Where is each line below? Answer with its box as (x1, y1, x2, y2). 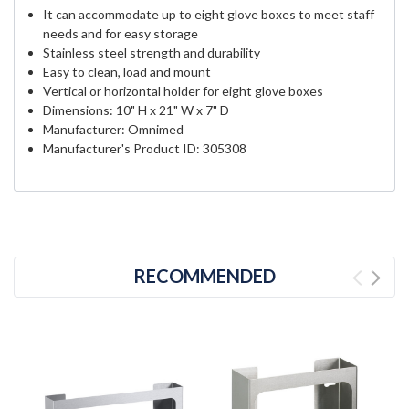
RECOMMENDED (133, 265, 276, 288)
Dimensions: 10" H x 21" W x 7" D (43, 102, 230, 119)
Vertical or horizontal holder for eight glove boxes (43, 83, 324, 100)
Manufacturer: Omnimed (43, 121, 184, 138)
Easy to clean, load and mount (43, 64, 212, 80)
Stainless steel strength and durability (43, 45, 261, 61)
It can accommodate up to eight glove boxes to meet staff (43, 6, 375, 23)
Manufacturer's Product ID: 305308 (43, 141, 247, 157)
